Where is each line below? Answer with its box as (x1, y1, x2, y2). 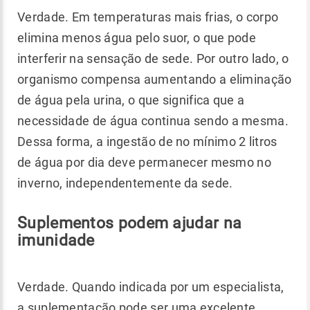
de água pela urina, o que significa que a (17, 92, 245, 107)
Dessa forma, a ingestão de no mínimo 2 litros (17, 134, 277, 149)
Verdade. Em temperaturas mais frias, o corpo (17, 9, 279, 24)
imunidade (17, 230, 95, 249)
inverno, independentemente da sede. (17, 175, 233, 190)
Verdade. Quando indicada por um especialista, (17, 279, 284, 294)
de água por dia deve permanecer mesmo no (17, 154, 271, 170)
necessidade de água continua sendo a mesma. (17, 113, 289, 128)
